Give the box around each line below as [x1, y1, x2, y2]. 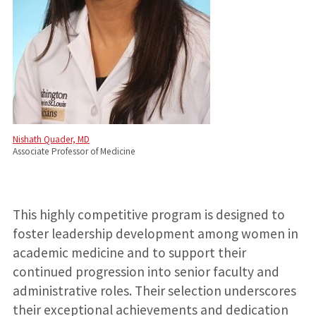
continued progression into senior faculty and [12, 263, 279, 281]
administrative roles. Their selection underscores [12, 282, 296, 300]
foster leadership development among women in [12, 225, 298, 243]
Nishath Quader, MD [12, 133, 90, 145]
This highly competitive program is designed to [12, 206, 285, 224]
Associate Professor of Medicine [12, 145, 135, 157]
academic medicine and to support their [12, 244, 246, 262]
